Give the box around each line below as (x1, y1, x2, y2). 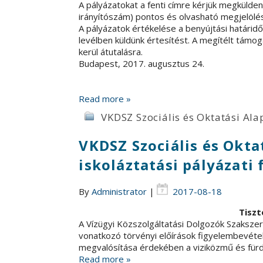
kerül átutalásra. (79, 45, 143, 58)
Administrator (92, 185, 147, 197)
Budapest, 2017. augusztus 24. (79, 57, 205, 69)
